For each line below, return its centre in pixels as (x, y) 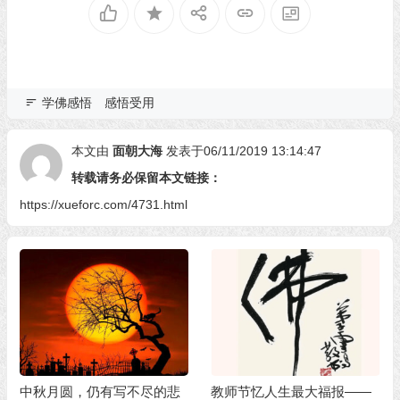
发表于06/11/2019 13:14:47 (243, 151)
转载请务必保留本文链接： (146, 178)
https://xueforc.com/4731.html (103, 204)
